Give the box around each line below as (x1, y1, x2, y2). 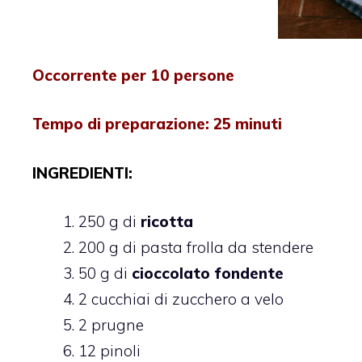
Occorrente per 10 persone (32, 65, 234, 85)
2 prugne (78, 315, 144, 335)
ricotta (141, 212, 193, 232)
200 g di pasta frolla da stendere (78, 238, 314, 258)
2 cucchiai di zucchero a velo (78, 289, 284, 309)
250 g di (78, 212, 141, 232)
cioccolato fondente (132, 263, 284, 284)
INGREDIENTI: (32, 162, 133, 183)
